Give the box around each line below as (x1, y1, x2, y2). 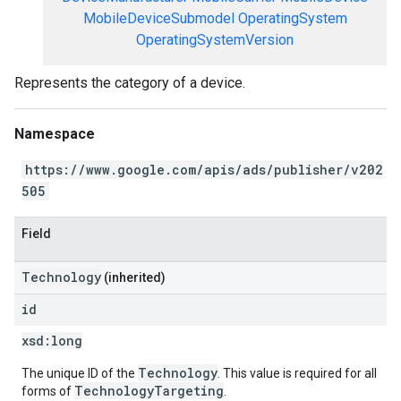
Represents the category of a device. (14, 74, 245, 91)
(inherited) (101, 270, 166, 285)
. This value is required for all (218, 366, 377, 380)
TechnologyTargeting (74, 382, 224, 399)
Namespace (14, 125, 95, 142)
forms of (21, 384, 74, 398)
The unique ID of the (21, 366, 138, 380)
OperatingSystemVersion (136, 31, 294, 48)
